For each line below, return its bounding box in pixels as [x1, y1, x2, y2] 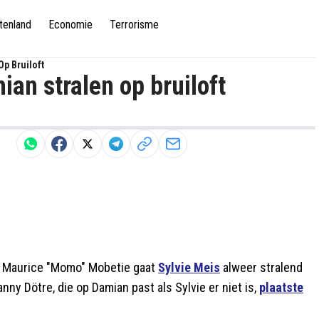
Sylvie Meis [158, 260, 220, 275]
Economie [48, 17, 93, 31]
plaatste [259, 280, 303, 295]
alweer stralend [220, 260, 303, 275]
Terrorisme [110, 17, 159, 31]
